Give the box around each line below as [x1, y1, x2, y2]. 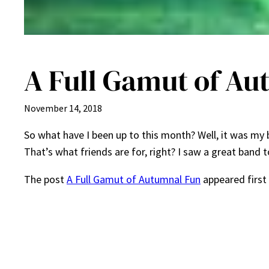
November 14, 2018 [24, 102, 102, 115]
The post [24, 172, 67, 187]
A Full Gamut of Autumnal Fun [67, 172, 201, 187]
